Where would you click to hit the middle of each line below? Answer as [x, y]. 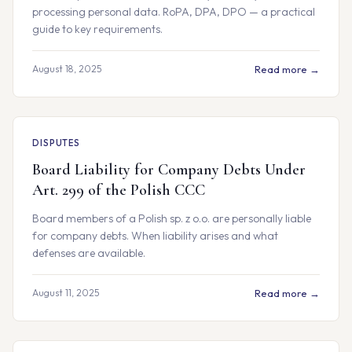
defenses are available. [89, 253]
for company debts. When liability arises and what [155, 236]
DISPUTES [57, 143]
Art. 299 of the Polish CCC [119, 190]
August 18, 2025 [67, 69]
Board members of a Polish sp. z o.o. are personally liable [172, 218]
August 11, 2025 [66, 293]
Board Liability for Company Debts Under [169, 170]
